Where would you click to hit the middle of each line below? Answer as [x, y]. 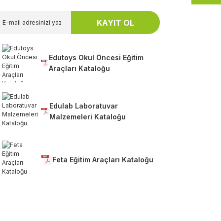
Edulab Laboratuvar [84, 106]
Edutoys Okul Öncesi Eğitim [96, 58]
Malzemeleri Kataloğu [88, 117]
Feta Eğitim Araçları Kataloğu [103, 160]
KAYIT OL [115, 22]
